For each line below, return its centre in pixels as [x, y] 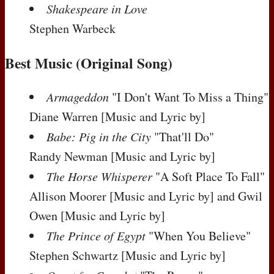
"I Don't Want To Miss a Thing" [189, 97]
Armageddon [78, 97]
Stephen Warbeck [72, 29]
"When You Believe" [198, 236]
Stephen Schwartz [75, 256]
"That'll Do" [183, 137]
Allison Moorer [69, 196]
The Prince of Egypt [96, 236]
